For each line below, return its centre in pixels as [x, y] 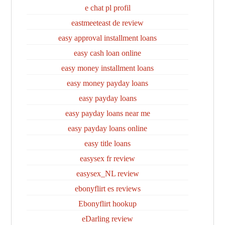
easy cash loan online [107, 53]
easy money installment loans [107, 68]
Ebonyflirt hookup [107, 204]
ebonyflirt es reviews [107, 189]
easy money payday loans [107, 83]
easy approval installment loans [107, 38]
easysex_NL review [107, 174]
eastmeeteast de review [107, 23]
